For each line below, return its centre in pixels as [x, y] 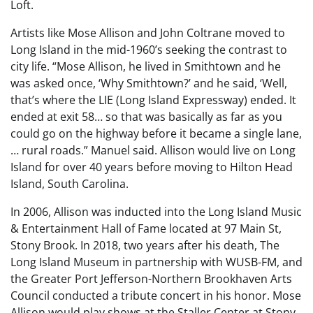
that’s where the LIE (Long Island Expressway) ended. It [153, 100]
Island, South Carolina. [70, 184]
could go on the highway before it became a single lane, [156, 134]
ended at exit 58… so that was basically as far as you [146, 117]
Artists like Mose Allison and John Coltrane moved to [148, 33]
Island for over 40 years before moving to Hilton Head [152, 167]
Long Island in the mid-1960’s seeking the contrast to [149, 50]
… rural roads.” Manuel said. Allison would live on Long [153, 151]
